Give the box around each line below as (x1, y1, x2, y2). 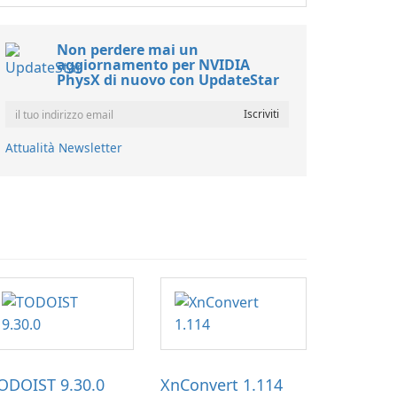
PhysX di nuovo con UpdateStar (57, 70, 279, 90)
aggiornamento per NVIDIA (57, 55, 250, 74)
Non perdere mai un (57, 40, 198, 59)
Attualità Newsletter (5, 139, 122, 156)
